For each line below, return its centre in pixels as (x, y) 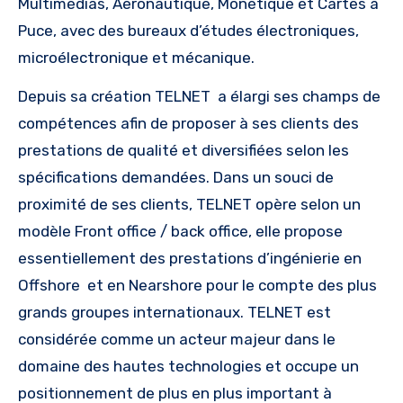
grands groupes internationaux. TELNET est (175, 313)
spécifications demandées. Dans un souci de (176, 178)
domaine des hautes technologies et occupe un (188, 367)
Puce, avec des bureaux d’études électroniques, (188, 31)
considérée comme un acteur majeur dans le (177, 340)
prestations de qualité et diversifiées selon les (184, 151)
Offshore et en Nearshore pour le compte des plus (197, 286)
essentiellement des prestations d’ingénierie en (190, 259)
